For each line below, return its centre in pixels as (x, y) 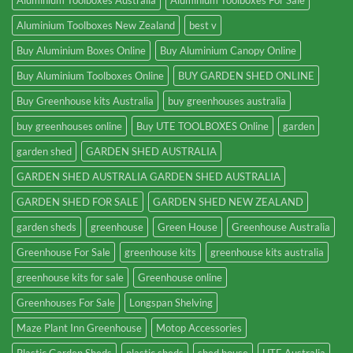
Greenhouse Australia (281, 227)
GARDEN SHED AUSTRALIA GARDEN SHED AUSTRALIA (149, 177)
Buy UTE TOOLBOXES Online (203, 126)
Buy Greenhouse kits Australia (85, 101)
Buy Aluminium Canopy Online (228, 51)
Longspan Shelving (171, 303)
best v (203, 26)
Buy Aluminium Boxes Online (81, 51)
